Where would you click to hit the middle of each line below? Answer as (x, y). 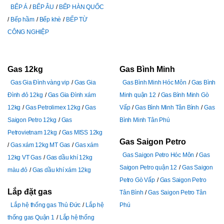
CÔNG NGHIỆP (28, 32)
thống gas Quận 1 (31, 218)
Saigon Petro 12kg (32, 120)
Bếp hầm (22, 19)
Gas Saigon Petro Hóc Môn (158, 155)
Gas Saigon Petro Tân (177, 193)
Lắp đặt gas (30, 192)
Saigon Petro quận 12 (148, 168)
